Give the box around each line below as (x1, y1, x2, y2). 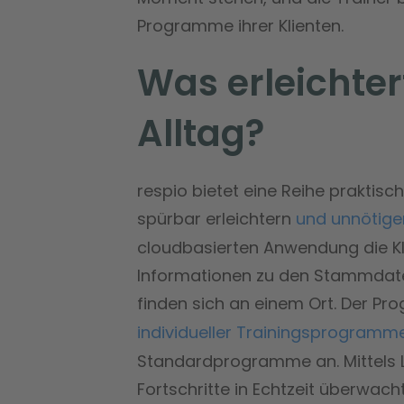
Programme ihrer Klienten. (137, 14, 344, 37)
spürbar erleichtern (137, 207, 296, 230)
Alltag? (137, 107, 264, 159)
